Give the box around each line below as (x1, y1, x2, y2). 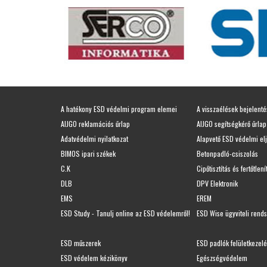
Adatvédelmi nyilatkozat (61, 133, 128, 144)
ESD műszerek (61, 237, 101, 248)
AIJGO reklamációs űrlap (61, 118, 130, 129)
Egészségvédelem (197, 252, 247, 263)
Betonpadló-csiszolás (197, 148, 258, 159)
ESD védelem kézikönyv (61, 252, 128, 263)
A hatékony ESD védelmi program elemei (61, 103, 177, 114)
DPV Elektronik (197, 178, 238, 188)
